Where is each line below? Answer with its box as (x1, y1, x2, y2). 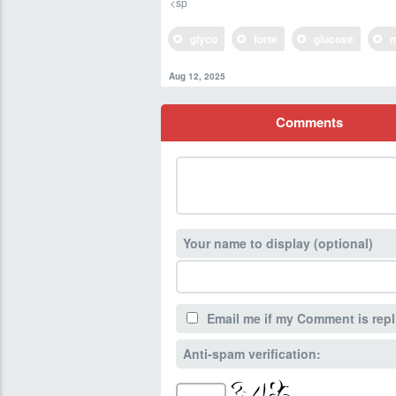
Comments (275, 112, 343, 132)
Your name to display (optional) (183, 234, 373, 252)
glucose (314, 31, 354, 47)
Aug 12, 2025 (169, 70, 225, 82)
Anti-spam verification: (183, 345, 321, 362)
